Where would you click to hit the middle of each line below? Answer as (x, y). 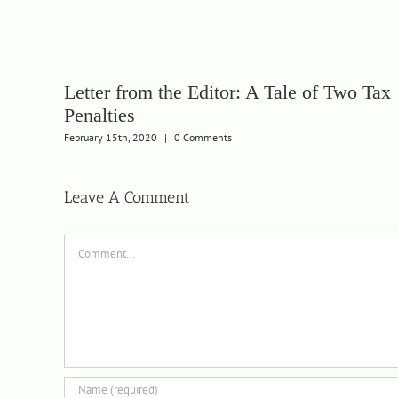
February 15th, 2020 (111, 138)
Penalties (99, 115)
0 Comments (203, 138)
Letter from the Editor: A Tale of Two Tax (227, 92)
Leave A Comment (127, 198)
